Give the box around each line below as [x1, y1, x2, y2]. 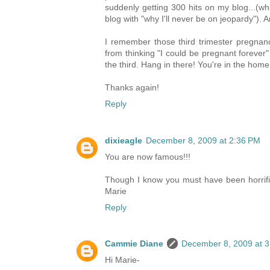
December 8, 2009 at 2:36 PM [146, 135, 260, 145]
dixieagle [105, 135, 142, 145]
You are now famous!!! [105, 151, 190, 162]
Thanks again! [105, 83, 159, 93]
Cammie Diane [105, 239, 163, 249]
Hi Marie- [105, 255, 140, 265]
